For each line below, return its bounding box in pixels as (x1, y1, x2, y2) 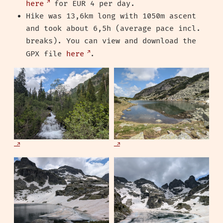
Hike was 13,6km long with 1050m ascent (26, 11, 196, 21)
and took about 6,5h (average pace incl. (26, 24, 201, 34)
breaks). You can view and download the (26, 36, 196, 46)
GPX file (26, 49, 66, 59)
